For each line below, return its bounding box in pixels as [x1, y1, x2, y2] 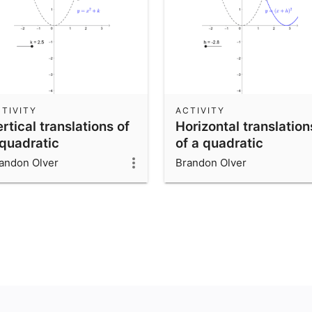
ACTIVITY [175, 104, 225, 116]
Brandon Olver [175, 155, 247, 169]
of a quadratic [175, 134, 263, 150]
